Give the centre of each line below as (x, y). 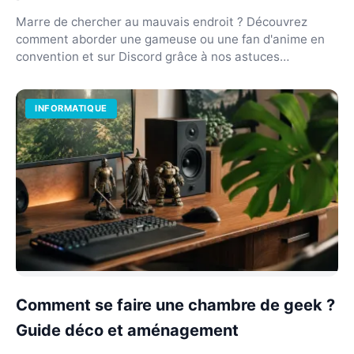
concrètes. (46, 74)
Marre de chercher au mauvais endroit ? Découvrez (162, 22)
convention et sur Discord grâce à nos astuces (148, 56)
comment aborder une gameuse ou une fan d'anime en (170, 39)
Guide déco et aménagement (127, 330)
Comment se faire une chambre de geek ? (175, 305)
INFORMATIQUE (71, 108)
